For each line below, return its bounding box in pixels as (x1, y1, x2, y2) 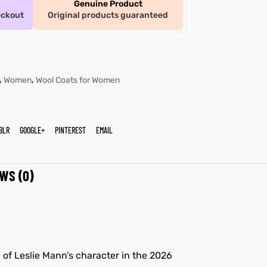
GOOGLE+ (20, 125, 45, 135)
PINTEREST (54, 125, 86, 135)
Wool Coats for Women (35, 74, 120, 85)
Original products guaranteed (48, 10, 169, 20)
